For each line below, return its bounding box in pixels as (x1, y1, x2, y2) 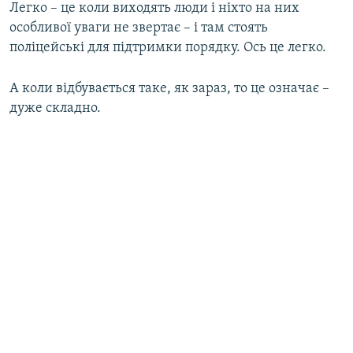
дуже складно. (9, 101, 101, 117)
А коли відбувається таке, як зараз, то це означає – (9, 81, 329, 97)
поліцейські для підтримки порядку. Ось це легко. (9, 40, 326, 56)
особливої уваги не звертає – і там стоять (9, 20, 268, 36)
